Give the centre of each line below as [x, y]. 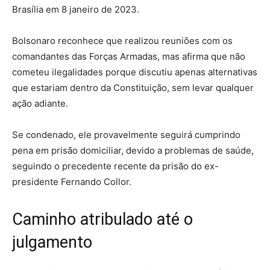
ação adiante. [40, 103]
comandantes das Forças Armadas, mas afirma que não [129, 56]
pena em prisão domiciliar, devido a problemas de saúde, [133, 150]
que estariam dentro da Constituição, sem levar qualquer [133, 87]
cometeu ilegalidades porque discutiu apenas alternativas [135, 72]
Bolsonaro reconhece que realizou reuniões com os [122, 40]
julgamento [52, 242]
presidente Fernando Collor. [72, 181]
